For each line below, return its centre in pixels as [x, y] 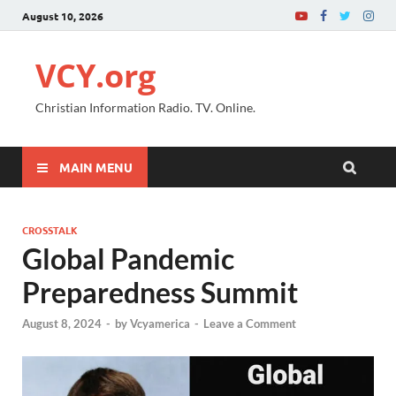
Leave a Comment [250, 324]
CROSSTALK [50, 230]
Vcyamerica [160, 324]
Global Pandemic [128, 259]
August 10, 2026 [63, 15]
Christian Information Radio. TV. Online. [145, 107]
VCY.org [95, 76]
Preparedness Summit [160, 292]
